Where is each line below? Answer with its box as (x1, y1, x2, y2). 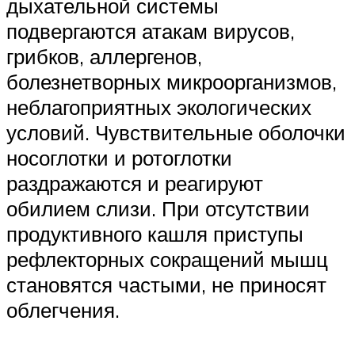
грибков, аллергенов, (6, 43, 202, 69)
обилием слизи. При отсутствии (6, 195, 310, 221)
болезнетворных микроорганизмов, (6, 68, 337, 94)
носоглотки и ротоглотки (6, 144, 232, 170)
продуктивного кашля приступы (6, 220, 303, 246)
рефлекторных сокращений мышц (6, 246, 328, 272)
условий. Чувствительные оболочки (6, 119, 345, 145)
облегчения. (6, 296, 120, 323)
